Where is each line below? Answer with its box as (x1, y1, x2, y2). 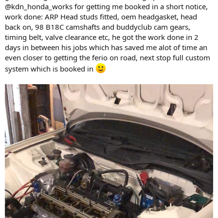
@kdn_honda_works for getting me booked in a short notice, (5, 1, 208, 12)
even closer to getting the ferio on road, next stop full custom (5, 53, 210, 63)
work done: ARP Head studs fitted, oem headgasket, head (5, 12, 197, 22)
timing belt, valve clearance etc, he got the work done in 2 (5, 32, 199, 42)
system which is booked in (5, 64, 95, 74)
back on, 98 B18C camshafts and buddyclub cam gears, (5, 22, 190, 32)
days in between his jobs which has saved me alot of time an (5, 42, 207, 53)
